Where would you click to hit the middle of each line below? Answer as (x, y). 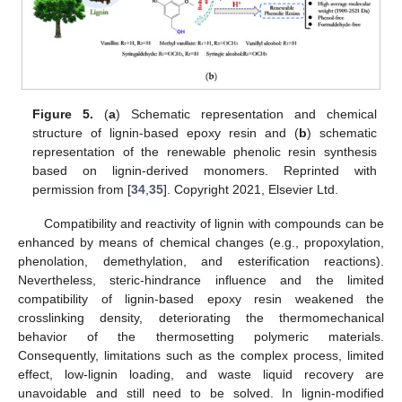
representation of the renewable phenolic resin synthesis (205, 151)
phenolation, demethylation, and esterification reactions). (201, 262)
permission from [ (82, 189)
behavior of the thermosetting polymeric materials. (201, 337)
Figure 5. (63, 114)
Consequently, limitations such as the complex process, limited (201, 356)
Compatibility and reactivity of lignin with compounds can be (214, 224)
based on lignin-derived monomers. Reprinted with (205, 170)
